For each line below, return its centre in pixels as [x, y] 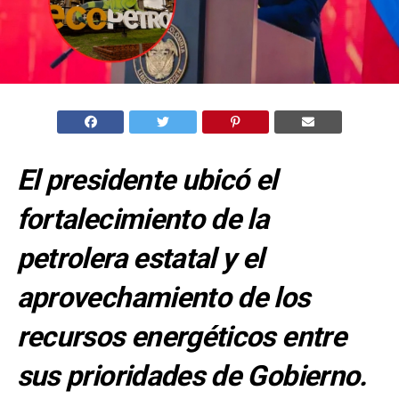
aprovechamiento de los [163, 298]
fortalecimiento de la [142, 220]
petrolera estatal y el [140, 259]
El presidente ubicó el [147, 180]
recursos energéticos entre [181, 337]
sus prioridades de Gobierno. [191, 376]
